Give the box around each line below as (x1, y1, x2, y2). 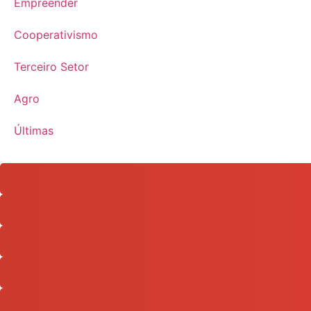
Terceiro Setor (14, 59, 89, 74)
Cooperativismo (14, 27, 98, 42)
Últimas (14, 123, 53, 137)
